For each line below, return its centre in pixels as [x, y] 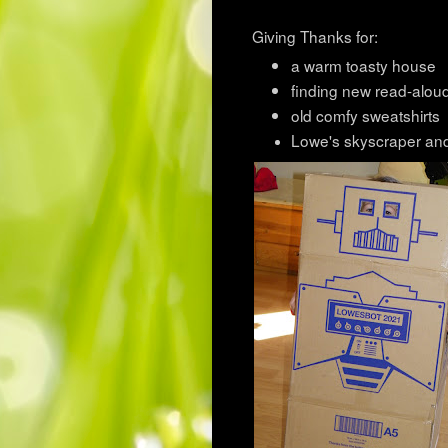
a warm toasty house [363, 65]
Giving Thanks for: [315, 36]
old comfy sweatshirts [367, 114]
